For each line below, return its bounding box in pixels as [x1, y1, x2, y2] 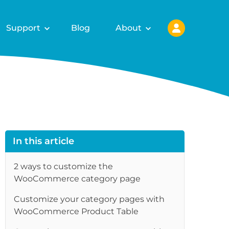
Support [6, 22, 40, 33]
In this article [13, 135, 75, 147]
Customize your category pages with [14, 194, 165, 204]
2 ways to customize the [14, 162, 113, 171]
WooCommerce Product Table [14, 207, 139, 216]
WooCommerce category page [14, 174, 141, 184]
